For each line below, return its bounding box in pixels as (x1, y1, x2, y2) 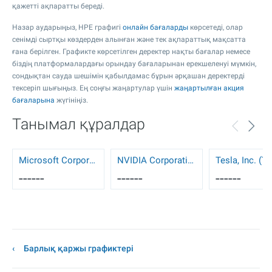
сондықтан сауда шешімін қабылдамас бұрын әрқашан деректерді (12, 72, 245, 80)
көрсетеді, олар (188, 23, 243, 32)
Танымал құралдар (12, 115, 145, 133)
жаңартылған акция (174, 84, 244, 92)
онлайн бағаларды (123, 23, 188, 32)
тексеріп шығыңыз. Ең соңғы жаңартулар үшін (12, 84, 174, 92)
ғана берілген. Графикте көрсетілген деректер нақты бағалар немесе (12, 47, 250, 56)
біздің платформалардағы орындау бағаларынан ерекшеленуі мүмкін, (12, 59, 256, 68)
